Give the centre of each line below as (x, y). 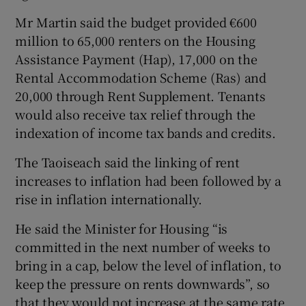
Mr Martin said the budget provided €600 (136, 22)
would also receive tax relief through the (136, 114)
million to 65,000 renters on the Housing (135, 40)
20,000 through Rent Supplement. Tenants (140, 95)
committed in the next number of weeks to (143, 246)
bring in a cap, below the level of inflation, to (148, 265)
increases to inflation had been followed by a (148, 180)
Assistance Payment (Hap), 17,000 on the (136, 58)
